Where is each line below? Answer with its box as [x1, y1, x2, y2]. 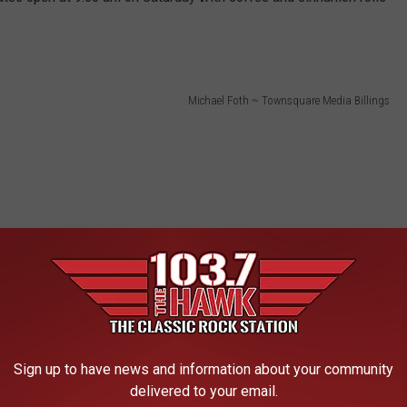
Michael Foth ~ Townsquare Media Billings [188, 93, 390, 107]
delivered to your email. [129, 382, 278, 400]
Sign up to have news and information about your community [14, 360, 393, 378]
